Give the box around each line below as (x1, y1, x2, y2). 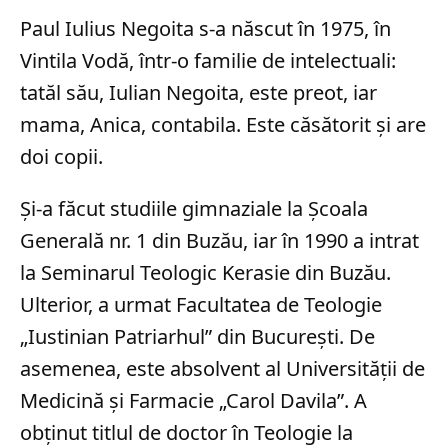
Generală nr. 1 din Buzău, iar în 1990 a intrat (20, 227, 419, 255)
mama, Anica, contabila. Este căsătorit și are (20, 111, 426, 139)
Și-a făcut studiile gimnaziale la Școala (20, 195, 368, 223)
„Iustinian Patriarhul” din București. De (20, 323, 375, 351)
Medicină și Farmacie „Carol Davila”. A (20, 387, 367, 415)
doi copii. (20, 143, 103, 171)
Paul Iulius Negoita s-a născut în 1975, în (20, 15, 391, 43)
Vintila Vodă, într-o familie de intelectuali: (20, 47, 396, 75)
